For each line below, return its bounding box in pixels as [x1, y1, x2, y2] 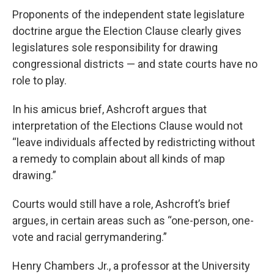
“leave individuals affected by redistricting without [12, 136, 255, 149]
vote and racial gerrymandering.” [12, 231, 167, 244]
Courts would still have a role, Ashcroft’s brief [12, 198, 231, 211]
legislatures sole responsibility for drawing [12, 41, 218, 54]
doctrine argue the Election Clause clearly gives [12, 24, 242, 38]
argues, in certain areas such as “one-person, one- [12, 214, 254, 228]
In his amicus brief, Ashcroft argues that [12, 103, 207, 116]
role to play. [12, 74, 67, 87]
